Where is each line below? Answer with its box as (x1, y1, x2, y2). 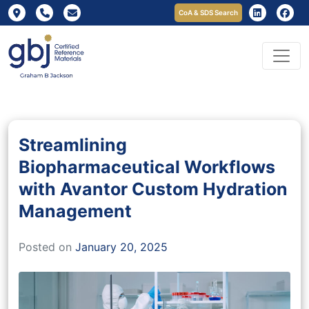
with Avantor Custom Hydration (19, 178, 288, 199)
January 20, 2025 (75, 239, 168, 254)
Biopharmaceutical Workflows (19, 156, 275, 177)
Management (19, 200, 132, 221)
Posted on (19, 239, 75, 254)
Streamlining (19, 134, 127, 155)
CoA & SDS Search (178, 8, 238, 17)
